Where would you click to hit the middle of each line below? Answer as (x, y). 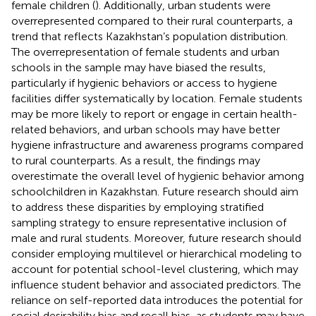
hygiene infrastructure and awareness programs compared (157, 145)
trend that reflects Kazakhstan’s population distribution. (150, 36)
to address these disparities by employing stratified (138, 207)
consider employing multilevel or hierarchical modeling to (157, 253)
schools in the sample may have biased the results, (139, 67)
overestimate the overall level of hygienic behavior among (158, 176)
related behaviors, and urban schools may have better (146, 129)
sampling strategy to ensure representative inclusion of (149, 222)
